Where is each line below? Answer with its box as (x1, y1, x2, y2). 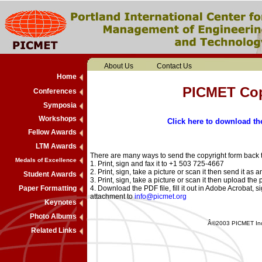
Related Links (31, 226, 77, 235)
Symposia (43, 101, 77, 109)
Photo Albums (30, 212, 77, 220)
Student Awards (23, 170, 77, 178)
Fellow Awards (28, 128, 77, 136)
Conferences (33, 87, 77, 95)
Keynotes (44, 198, 77, 206)
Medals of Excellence (15, 157, 77, 163)
